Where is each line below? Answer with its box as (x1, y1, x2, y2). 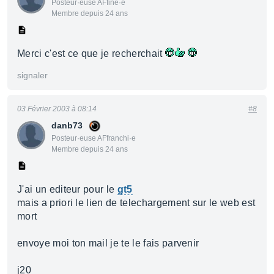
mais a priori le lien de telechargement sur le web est (17, 198, 256, 208)
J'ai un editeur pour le (17, 184, 117, 194)
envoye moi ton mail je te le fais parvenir (17, 238, 199, 248)
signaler (17, 70, 48, 80)
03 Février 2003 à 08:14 (17, 105, 97, 113)
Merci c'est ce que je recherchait (17, 48, 165, 59)
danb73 (51, 120, 83, 130)
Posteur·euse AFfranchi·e (51, 134, 136, 143)
